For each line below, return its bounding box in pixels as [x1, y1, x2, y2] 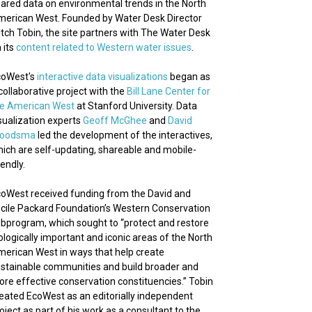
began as [168, 71, 210, 82]
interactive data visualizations [37, 71, 168, 82]
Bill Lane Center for [127, 86, 210, 97]
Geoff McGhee [83, 115, 147, 126]
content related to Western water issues [16, 42, 192, 53]
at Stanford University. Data [75, 100, 197, 111]
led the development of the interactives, [36, 130, 212, 141]
